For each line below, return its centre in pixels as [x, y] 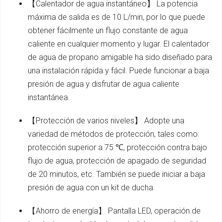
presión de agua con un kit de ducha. [91, 188]
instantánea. [49, 98]
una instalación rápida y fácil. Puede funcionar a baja [118, 71]
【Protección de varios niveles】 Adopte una [106, 121]
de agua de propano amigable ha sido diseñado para [120, 57]
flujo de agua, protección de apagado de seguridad [117, 161]
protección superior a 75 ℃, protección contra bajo [117, 148]
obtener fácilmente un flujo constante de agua [108, 31]
